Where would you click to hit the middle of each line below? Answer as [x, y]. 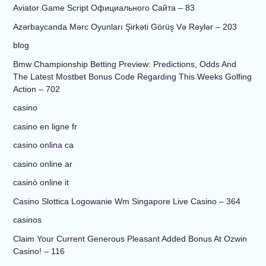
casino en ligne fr [45, 126]
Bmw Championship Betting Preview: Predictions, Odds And [124, 64]
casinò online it [41, 183]
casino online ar [42, 164]
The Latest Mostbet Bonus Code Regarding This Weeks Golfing [132, 76]
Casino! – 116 [39, 251]
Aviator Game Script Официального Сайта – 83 [104, 8]
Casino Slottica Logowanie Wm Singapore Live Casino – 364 [126, 201]
